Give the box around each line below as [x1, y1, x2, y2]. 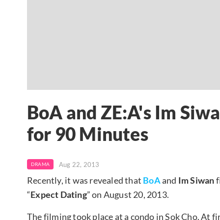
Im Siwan [178, 174, 215, 186]
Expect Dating [30, 189, 87, 200]
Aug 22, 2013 [59, 160, 100, 168]
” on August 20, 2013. [86, 189, 169, 200]
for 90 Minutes [27, 123, 148, 145]
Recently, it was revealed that [27, 174, 143, 186]
